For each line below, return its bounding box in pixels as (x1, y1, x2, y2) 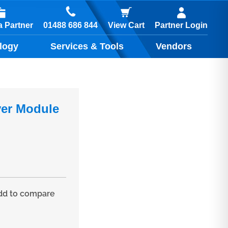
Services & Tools (50, 41, 124, 51)
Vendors (155, 41, 192, 51)
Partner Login (155, 21, 208, 30)
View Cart (108, 21, 145, 30)
